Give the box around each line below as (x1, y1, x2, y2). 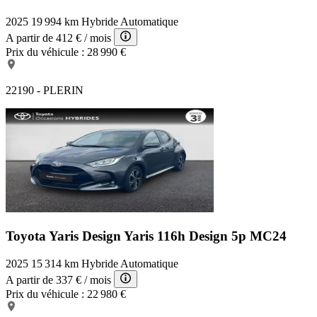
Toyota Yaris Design (6, 229, 124, 244)
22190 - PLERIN (6, 84, 83, 97)
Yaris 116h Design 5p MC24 (124, 229, 287, 244)
